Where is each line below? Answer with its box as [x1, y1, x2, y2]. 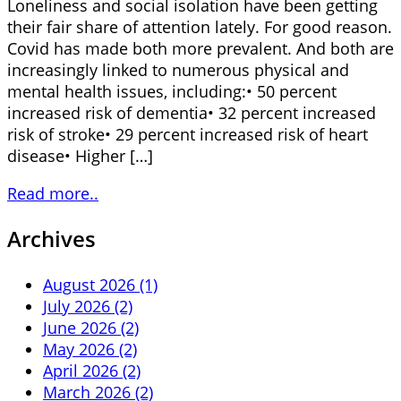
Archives [7, 223, 96, 253]
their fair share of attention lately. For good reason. [7, 15, 392, 38]
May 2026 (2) [43, 337, 137, 360]
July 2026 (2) [43, 294, 132, 317]
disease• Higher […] [7, 144, 153, 166]
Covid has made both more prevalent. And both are [7, 37, 394, 59]
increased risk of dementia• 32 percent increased [7, 101, 376, 124]
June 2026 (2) [43, 316, 139, 338]
